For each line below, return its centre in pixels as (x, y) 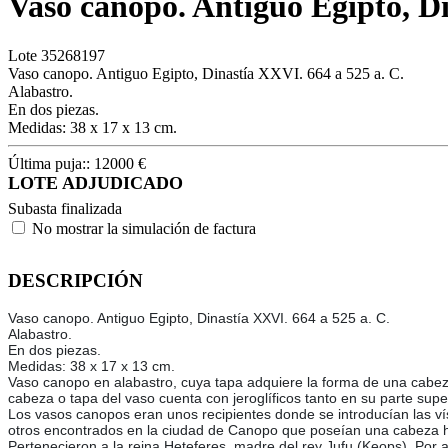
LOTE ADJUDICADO (95, 182)
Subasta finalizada (65, 208)
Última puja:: (51, 163)
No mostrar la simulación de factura (144, 228)
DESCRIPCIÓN (75, 280)
